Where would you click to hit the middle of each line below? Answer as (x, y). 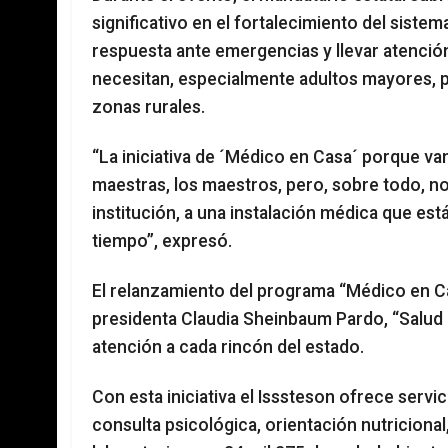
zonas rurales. (148, 107)
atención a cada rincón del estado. (228, 347)
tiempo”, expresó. (162, 241)
